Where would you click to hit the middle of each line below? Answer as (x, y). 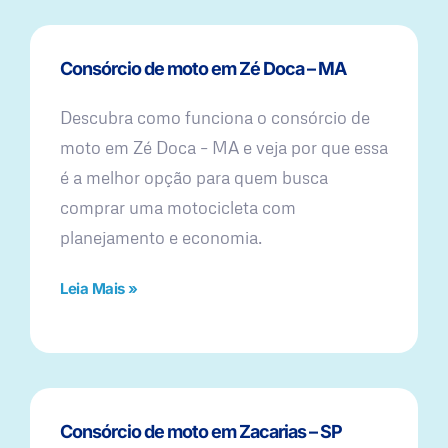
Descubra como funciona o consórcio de (215, 117)
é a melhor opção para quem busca (194, 177)
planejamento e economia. (161, 237)
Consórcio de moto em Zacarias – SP (201, 431)
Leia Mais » (99, 288)
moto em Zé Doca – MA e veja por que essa (224, 147)
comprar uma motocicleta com (178, 207)
